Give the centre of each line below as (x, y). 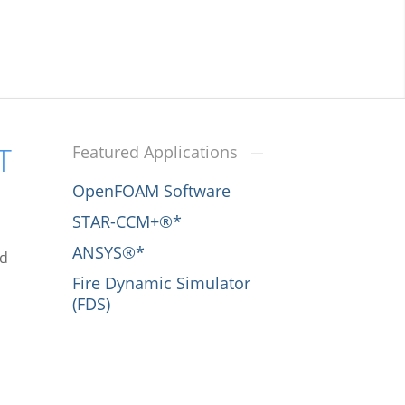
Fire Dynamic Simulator (161, 283)
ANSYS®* (108, 252)
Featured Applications (155, 152)
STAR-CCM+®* (127, 221)
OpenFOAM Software (151, 190)
